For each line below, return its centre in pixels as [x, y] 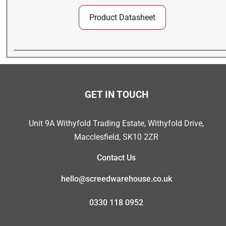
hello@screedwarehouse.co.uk [116, 179]
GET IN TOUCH [116, 94]
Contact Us [117, 158]
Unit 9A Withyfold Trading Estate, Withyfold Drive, [117, 123]
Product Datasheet [122, 17]
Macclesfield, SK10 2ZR [117, 137]
